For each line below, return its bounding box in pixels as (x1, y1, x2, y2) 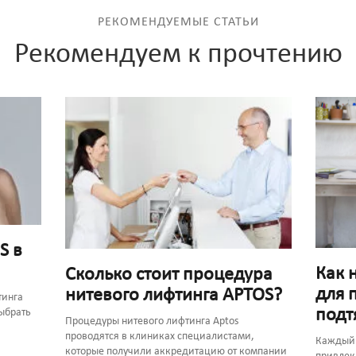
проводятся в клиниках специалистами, (64, 330, 254, 342)
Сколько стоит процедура (64, 265, 273, 284)
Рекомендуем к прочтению (14, 41, 342, 70)
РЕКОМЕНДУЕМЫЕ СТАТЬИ (97, 16, 259, 29)
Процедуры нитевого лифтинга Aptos (64, 315, 238, 327)
